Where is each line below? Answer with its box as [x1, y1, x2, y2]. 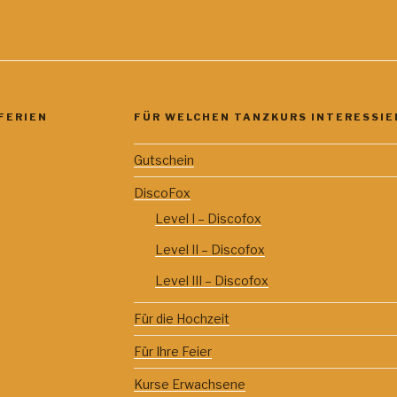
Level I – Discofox [154, 210, 261, 226]
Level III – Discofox [154, 272, 269, 288]
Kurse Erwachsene [133, 376, 245, 392]
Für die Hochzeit [133, 310, 230, 326]
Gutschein [133, 152, 194, 167]
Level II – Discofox [154, 241, 265, 257]
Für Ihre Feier [133, 343, 212, 359]
